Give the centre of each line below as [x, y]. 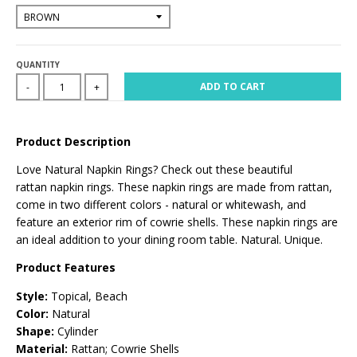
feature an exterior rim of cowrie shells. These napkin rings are [177, 222]
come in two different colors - [94, 205]
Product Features [66, 268]
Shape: [35, 331]
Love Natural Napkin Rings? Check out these [132, 170]
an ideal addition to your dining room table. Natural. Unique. [169, 240]
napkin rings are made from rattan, [242, 187]
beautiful [270, 170]
